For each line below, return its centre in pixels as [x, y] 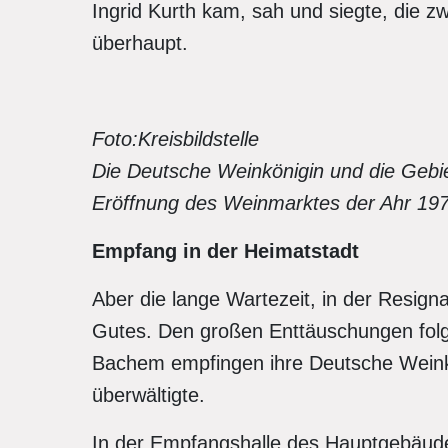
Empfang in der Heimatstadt [225, 251]
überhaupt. [140, 43]
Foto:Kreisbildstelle [175, 139]
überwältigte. [148, 395]
